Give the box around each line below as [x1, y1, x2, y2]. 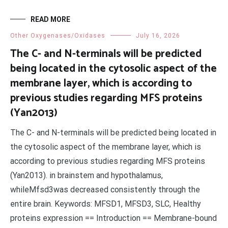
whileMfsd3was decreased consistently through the [10, 185, 200, 194]
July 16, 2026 [136, 32, 180, 39]
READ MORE [31, 15, 70, 23]
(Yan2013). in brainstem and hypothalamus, [10, 170, 163, 180]
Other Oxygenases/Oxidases [10, 32, 105, 39]
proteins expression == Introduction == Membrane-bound [10, 213, 217, 223]
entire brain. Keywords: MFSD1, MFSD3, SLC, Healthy [10, 199, 201, 209]
